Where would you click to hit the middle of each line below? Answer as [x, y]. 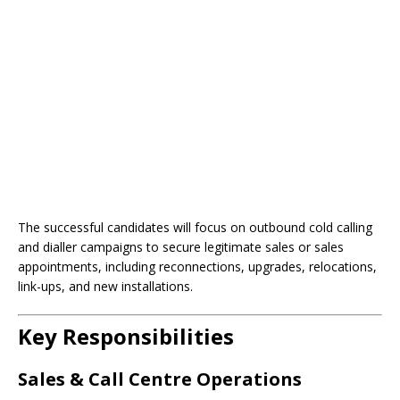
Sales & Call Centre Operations [160, 379]
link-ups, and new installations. [105, 287]
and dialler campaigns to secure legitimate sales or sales [181, 247]
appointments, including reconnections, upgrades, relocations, [197, 267]
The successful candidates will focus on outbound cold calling [195, 228]
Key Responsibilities [126, 337]
